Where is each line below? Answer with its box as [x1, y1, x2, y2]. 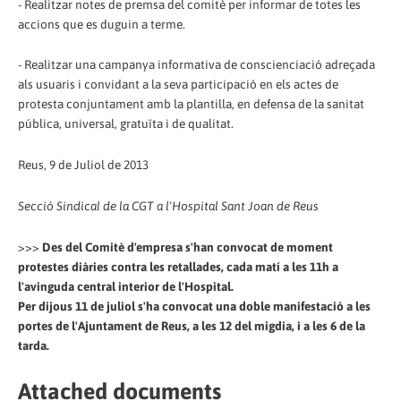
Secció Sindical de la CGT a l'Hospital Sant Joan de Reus [18, 199, 319, 214]
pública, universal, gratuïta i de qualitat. [18, 116, 234, 132]
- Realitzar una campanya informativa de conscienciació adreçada [18, 57, 375, 73]
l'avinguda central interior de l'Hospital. [18, 279, 234, 294]
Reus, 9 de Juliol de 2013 [18, 158, 149, 173]
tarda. [18, 338, 49, 354]
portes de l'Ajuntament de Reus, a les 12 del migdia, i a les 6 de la [18, 319, 365, 334]
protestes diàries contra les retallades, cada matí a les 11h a [18, 260, 338, 275]
